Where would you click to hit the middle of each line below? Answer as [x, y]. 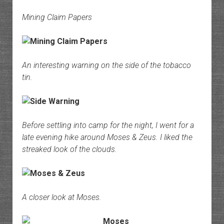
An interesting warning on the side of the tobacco [106, 65]
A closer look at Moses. [61, 197]
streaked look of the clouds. [69, 149]
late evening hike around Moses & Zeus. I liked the [107, 137]
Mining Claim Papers [57, 17]
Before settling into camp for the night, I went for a [108, 125]
